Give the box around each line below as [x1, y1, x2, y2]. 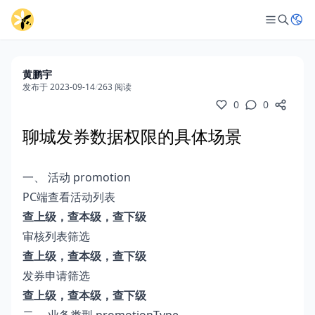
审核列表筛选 [22, 229, 90, 244]
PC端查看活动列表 [22, 189, 115, 205]
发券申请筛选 [22, 268, 90, 283]
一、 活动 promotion [22, 169, 131, 185]
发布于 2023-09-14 [22, 81, 95, 93]
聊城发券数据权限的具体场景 [22, 124, 242, 148]
